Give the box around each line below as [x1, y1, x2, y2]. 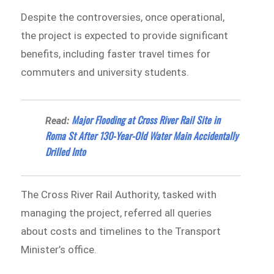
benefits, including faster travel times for [21, 48, 211, 61]
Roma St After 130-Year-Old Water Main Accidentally [45, 128, 239, 143]
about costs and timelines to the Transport [21, 224, 221, 237]
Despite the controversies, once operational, [21, 11, 225, 24]
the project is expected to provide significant [21, 29, 229, 42]
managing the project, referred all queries [21, 206, 212, 219]
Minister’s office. [21, 243, 97, 256]
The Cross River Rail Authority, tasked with [21, 188, 217, 201]
